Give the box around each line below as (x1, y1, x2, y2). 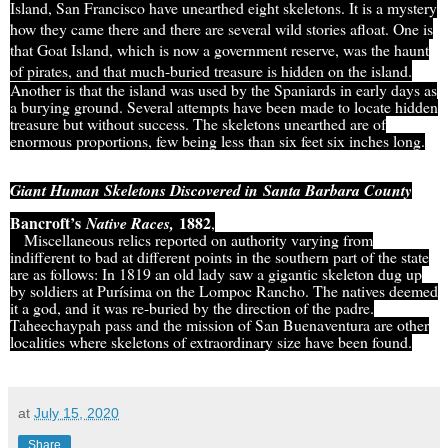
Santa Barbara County (263, 179, 412, 202)
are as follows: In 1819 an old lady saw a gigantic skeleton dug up (10, 263, 422, 285)
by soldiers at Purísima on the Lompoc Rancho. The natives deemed (10, 280, 438, 302)
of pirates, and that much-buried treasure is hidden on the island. (10, 60, 412, 82)
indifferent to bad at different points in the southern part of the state (10, 246, 429, 268)
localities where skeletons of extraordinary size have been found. (10, 331, 412, 353)
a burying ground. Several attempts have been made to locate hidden (10, 96, 438, 118)
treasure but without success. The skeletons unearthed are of (10, 113, 386, 135)
